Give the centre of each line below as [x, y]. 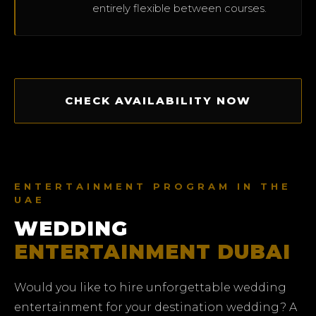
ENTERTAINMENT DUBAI [152, 252]
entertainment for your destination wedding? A [156, 308]
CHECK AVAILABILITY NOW [158, 101]
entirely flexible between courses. [180, 8]
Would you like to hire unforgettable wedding [150, 288]
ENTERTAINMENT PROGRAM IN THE [153, 187]
